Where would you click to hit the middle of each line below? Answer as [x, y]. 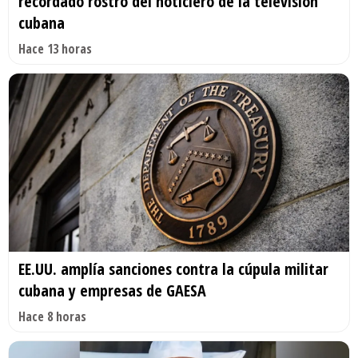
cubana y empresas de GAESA [112, 291]
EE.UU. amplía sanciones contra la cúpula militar [173, 269]
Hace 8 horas [52, 317]
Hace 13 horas [55, 48]
